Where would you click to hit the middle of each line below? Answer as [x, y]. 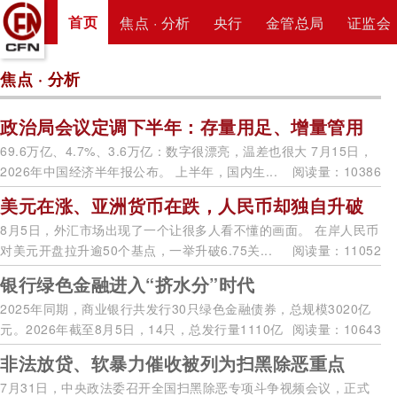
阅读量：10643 [336, 329]
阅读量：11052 [336, 250]
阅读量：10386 [336, 171]
